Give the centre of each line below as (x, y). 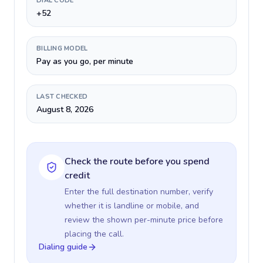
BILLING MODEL (62, 48)
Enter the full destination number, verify (139, 192)
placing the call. (94, 234)
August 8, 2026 (65, 109)
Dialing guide (63, 247)
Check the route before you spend (137, 161)
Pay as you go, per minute (85, 61)
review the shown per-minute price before (144, 220)
